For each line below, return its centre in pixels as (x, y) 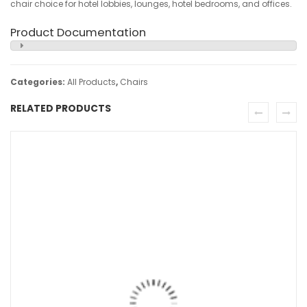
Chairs (134, 82)
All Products (91, 82)
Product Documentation (78, 32)
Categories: (39, 82)
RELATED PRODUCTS (61, 108)
